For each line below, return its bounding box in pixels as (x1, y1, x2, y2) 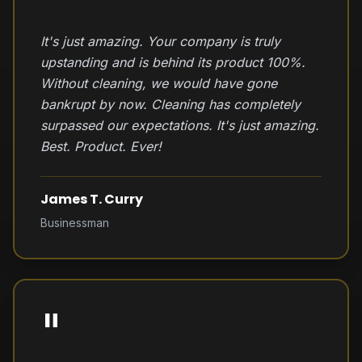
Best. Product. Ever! (40, 138, 162, 154)
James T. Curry (40, 190, 143, 208)
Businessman (40, 216, 109, 229)
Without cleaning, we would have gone (40, 75, 277, 91)
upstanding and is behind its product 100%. (40, 54, 305, 70)
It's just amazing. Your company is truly (40, 33, 280, 49)
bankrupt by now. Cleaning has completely (40, 96, 301, 112)
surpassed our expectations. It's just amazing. (40, 117, 319, 133)
